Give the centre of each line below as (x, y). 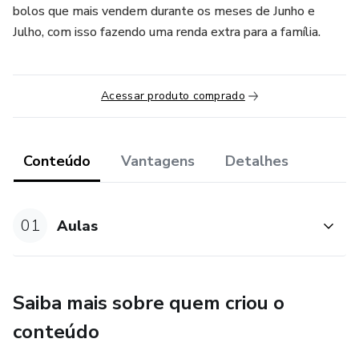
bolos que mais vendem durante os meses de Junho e (164, 11)
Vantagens (158, 161)
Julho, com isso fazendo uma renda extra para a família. (167, 32)
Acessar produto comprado (173, 96)
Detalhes (257, 161)
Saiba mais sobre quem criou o (149, 303)
